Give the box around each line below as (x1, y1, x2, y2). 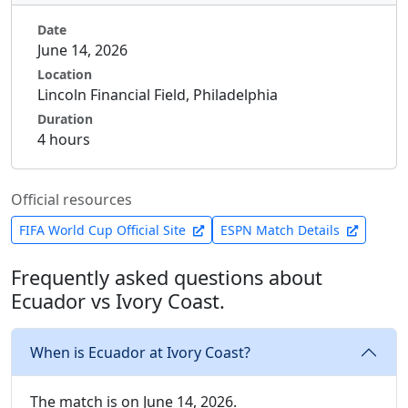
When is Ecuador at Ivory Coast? (30, 342, 250, 362)
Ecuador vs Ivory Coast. (11, 288, 225, 314)
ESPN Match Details (220, 221, 343, 239)
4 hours (37, 129, 90, 149)
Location (37, 66, 92, 83)
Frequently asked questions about (11, 264, 322, 291)
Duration (37, 110, 93, 127)
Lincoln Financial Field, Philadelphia (37, 85, 278, 105)
